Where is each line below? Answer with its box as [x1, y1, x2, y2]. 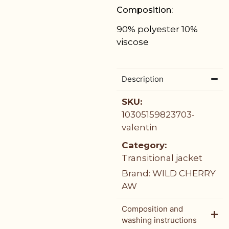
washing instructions [122, 215, 197, 225]
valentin [122, 122, 158, 132]
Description [122, 74, 164, 84]
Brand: [122, 168, 153, 178]
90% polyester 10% [117, 24, 198, 34]
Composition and [122, 203, 184, 214]
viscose [117, 36, 149, 47]
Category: [122, 140, 167, 150]
